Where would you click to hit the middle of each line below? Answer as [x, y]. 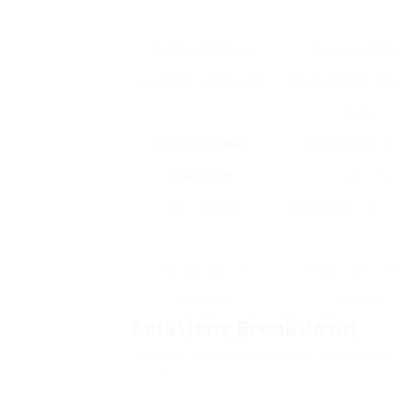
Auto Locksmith [202, 144]
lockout [362, 112]
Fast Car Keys [202, 207]
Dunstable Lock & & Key [202, 81]
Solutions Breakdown [244, 328]
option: [155, 374]
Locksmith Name [202, 49]
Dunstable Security [202, 270]
